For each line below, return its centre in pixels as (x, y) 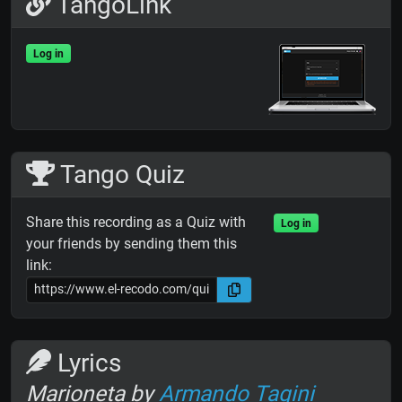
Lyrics (86, 363)
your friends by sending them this (131, 243)
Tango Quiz (119, 174)
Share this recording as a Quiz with (136, 222)
